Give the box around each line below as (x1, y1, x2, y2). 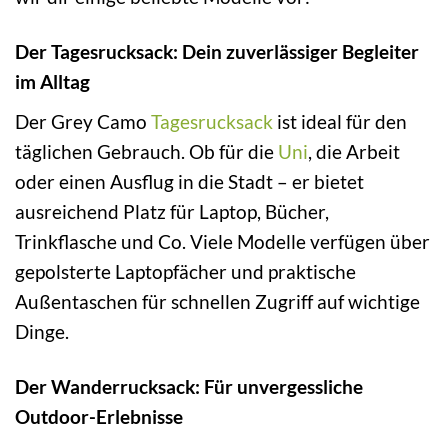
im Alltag (15, 70, 90, 94)
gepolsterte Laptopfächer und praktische (15, 259, 356, 283)
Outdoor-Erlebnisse (15, 404, 183, 428)
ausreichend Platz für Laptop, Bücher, (15, 199, 329, 223)
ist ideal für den (273, 109, 407, 133)
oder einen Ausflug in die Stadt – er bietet (15, 169, 364, 193)
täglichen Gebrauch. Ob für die (15, 139, 278, 163)
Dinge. (15, 319, 69, 343)
